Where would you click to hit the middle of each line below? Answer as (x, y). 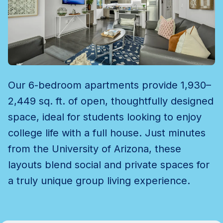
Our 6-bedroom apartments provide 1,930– (110, 85)
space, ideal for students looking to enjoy (105, 117)
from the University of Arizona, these (95, 149)
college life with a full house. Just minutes (107, 133)
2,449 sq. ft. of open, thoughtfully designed (111, 101)
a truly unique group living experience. (99, 181)
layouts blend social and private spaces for (109, 165)
